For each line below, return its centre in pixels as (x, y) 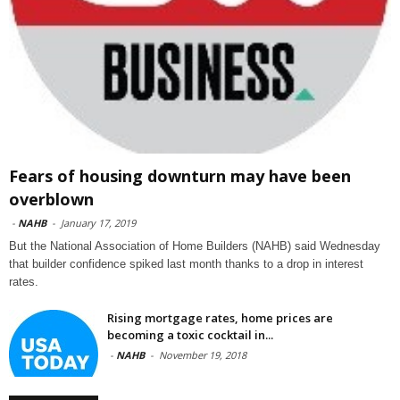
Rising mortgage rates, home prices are (220, 317)
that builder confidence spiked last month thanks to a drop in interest (186, 263)
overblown (51, 199)
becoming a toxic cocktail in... (190, 334)
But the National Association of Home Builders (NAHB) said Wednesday (195, 246)
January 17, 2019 (98, 222)
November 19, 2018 (203, 354)
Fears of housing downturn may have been (180, 175)
